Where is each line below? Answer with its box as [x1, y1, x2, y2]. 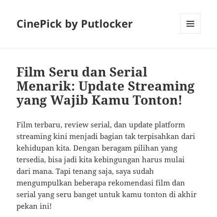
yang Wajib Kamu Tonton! [16, 91, 183, 109]
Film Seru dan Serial [16, 63, 148, 81]
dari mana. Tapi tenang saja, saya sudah [16, 166, 155, 176]
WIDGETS [180, 50, 208, 59]
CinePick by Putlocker [16, 16, 133, 31]
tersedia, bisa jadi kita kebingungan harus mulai [16, 155, 185, 165]
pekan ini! [16, 201, 52, 211]
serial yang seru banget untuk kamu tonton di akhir [16, 189, 197, 200]
